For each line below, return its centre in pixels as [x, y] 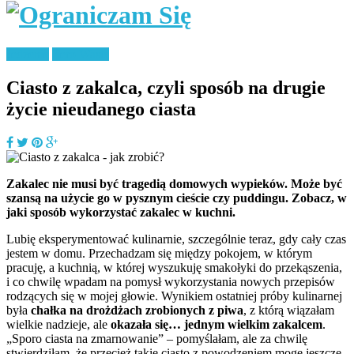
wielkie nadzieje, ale [58, 324]
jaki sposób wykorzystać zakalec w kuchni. [121, 212]
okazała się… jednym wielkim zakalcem [217, 324]
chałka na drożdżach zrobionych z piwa [137, 310]
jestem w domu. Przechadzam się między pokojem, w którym [159, 253]
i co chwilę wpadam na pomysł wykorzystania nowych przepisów [171, 281]
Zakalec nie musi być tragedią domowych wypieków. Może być [174, 183]
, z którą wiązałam [289, 310]
